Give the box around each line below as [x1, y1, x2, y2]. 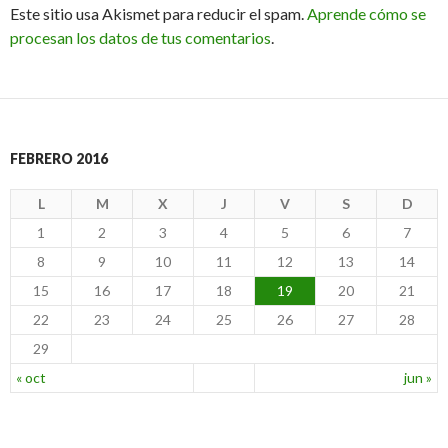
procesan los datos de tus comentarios [10, 28, 271, 48]
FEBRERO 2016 [10, 150, 108, 168]
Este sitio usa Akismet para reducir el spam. [10, 4, 307, 24]
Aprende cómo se [307, 4, 426, 24]
